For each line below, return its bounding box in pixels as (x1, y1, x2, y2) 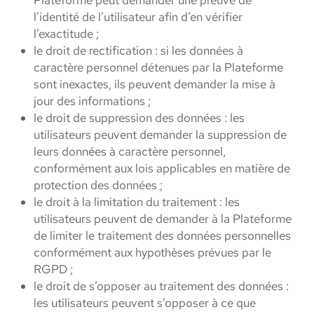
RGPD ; (34, 261, 73, 277)
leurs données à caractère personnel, (34, 144, 226, 159)
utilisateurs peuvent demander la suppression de (34, 127, 287, 142)
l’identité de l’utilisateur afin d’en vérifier (34, 9, 243, 25)
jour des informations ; (34, 93, 151, 109)
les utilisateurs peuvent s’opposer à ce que (34, 295, 256, 310)
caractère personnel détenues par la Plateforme (34, 60, 283, 75)
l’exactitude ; (34, 26, 99, 41)
